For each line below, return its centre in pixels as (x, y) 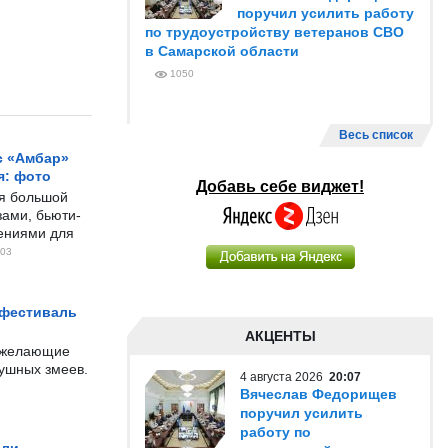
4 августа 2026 (284, 377)
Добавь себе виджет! (280, 186)
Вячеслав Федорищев (318, 394)
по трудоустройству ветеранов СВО (274, 32)
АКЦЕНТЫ (280, 336)
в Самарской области (222, 51)
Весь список (376, 135)
